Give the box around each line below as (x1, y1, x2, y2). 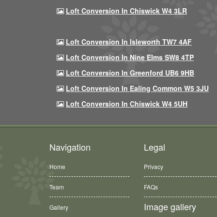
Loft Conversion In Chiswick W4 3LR (66, 6, 187, 15)
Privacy (144, 162, 163, 170)
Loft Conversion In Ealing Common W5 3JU (66, 83, 209, 93)
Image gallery (144, 200, 196, 213)
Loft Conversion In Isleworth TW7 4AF (66, 37, 192, 46)
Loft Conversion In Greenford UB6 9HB (66, 68, 194, 77)
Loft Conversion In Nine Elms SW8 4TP (66, 52, 194, 62)
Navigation (49, 140, 91, 153)
